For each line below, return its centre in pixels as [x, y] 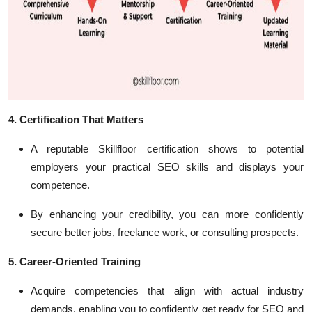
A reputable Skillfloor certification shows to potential [167, 149]
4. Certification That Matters [76, 119]
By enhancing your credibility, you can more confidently [167, 214]
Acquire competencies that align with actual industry [167, 291]
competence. [60, 185]
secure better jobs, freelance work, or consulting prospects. [165, 232]
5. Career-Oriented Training [75, 262]
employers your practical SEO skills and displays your [167, 167]
